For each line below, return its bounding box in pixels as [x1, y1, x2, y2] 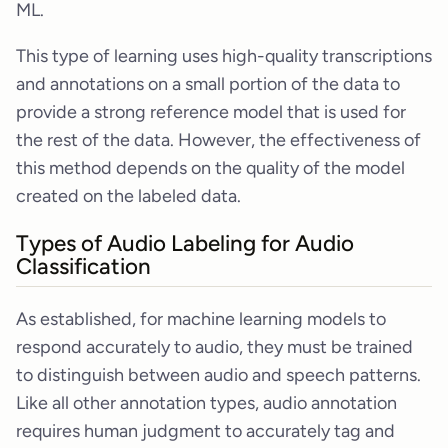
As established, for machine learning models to [16, 308, 386, 331]
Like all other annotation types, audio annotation [16, 392, 397, 415]
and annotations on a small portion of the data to [16, 72, 400, 95]
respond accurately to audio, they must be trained [16, 336, 413, 359]
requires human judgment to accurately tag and [16, 420, 395, 443]
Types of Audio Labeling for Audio [16, 230, 354, 258]
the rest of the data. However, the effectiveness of [16, 128, 421, 151]
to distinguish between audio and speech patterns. [16, 364, 421, 387]
